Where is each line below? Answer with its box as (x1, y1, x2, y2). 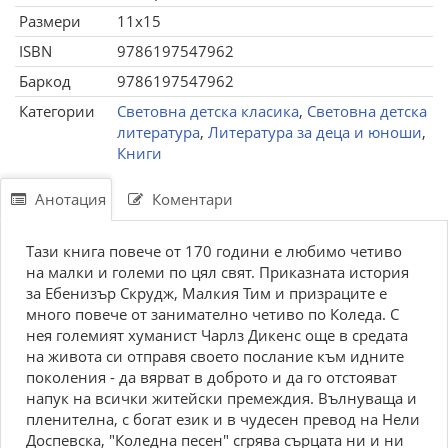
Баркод (19, 71, 71, 91)
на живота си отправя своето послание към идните (26, 346, 404, 366)
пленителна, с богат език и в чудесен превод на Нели (26, 409, 420, 429)
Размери (19, 11, 81, 31)
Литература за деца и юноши (208, 122, 422, 142)
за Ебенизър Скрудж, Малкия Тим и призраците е (26, 283, 387, 303)
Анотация (31, 189, 106, 209)
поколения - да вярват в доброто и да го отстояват (26, 367, 397, 387)
